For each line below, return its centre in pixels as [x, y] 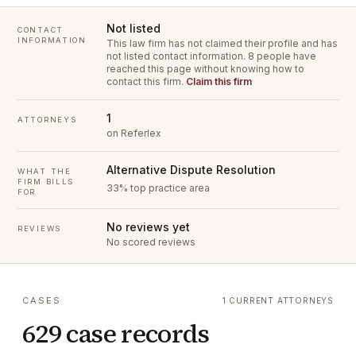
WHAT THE [44, 171]
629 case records [116, 334]
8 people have [282, 56]
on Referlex [134, 133]
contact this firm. [146, 81]
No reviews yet [148, 227]
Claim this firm [219, 81]
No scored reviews [151, 242]
